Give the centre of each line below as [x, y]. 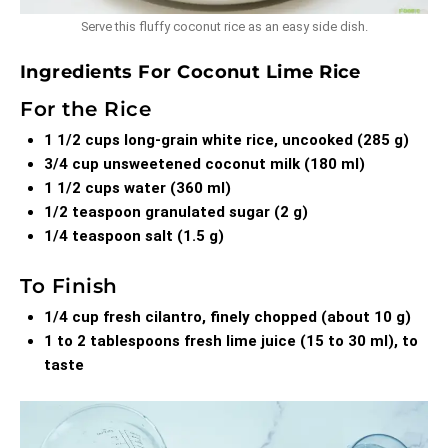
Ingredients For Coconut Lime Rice [190, 72]
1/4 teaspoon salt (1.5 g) [134, 236]
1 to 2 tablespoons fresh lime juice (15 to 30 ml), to [231, 341]
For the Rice [85, 109]
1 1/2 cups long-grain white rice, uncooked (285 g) [226, 140]
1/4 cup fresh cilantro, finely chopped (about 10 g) [227, 317]
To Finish [69, 286]
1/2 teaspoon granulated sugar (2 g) [176, 212]
